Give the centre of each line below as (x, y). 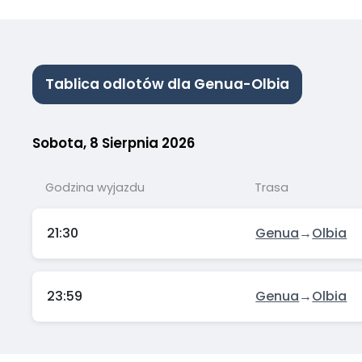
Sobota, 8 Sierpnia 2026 (114, 143)
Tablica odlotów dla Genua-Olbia (167, 84)
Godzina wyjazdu (95, 188)
